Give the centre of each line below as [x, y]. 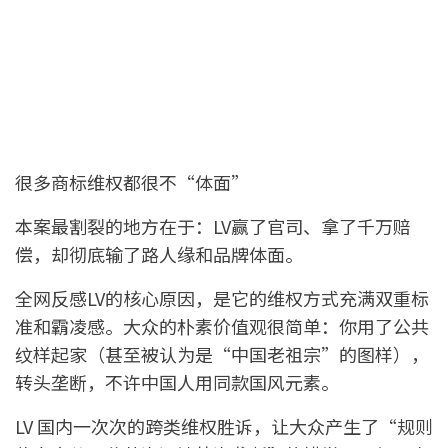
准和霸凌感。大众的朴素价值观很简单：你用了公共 [222, 326]
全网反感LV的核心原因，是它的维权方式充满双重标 [222, 298]
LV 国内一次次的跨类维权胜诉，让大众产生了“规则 [224, 426]
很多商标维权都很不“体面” [132, 182]
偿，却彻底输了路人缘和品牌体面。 [159, 254]
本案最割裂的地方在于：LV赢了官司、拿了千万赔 [213, 226]
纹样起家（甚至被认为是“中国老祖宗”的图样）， [222, 354]
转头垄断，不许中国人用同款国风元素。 [177, 382]
